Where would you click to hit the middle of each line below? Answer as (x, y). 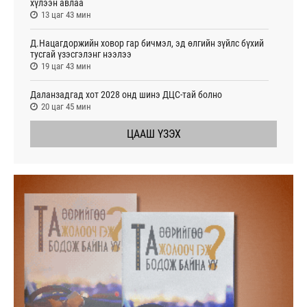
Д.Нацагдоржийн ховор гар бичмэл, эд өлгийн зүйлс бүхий (147, 43)
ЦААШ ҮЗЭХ (153, 134)
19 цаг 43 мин (66, 66)
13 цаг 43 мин (66, 14)
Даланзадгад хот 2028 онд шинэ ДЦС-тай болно (126, 94)
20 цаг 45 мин (66, 106)
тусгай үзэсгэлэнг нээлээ (81, 54)
